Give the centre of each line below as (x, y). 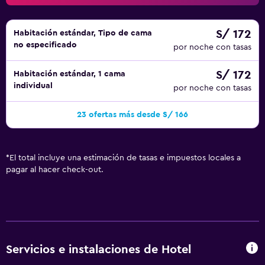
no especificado (45, 45)
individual (33, 86)
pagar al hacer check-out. (55, 170)
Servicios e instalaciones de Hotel (98, 249)
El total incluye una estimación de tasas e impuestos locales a (125, 158)
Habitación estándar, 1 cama (70, 74)
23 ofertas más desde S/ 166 (132, 115)
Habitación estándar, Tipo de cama (83, 33)
